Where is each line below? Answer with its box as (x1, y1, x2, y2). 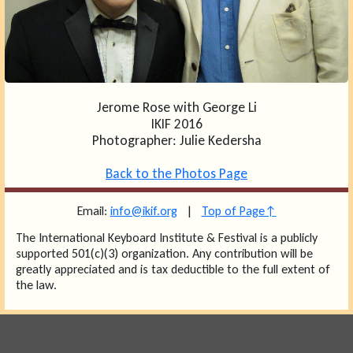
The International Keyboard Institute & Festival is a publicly (16, 230, 318, 246)
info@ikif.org (110, 203, 177, 219)
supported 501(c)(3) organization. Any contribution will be (16, 246, 313, 262)
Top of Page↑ (201, 203, 277, 219)
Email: (76, 203, 110, 219)
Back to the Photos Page (106, 165, 247, 183)
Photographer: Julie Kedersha (91, 132, 262, 150)
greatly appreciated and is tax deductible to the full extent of (16, 262, 330, 277)
